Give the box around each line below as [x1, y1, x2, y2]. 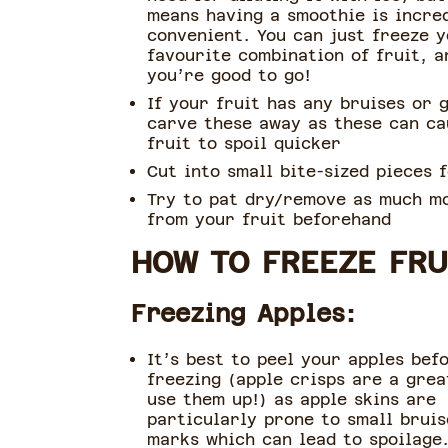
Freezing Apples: [130, 300, 356, 328]
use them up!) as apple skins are [146, 390, 436, 409]
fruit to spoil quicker [146, 134, 341, 153]
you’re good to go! [146, 66, 311, 85]
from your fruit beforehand [146, 210, 391, 229]
